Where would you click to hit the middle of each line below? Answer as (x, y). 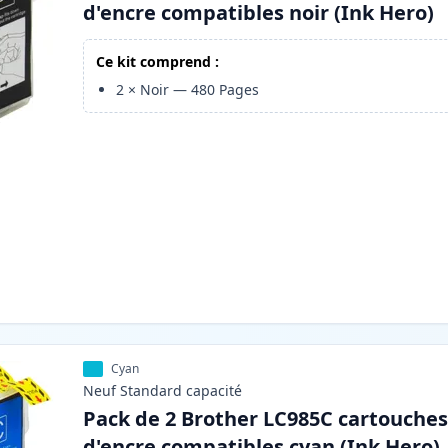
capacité (214, 391)
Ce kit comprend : (158, 62)
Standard (151, 391)
